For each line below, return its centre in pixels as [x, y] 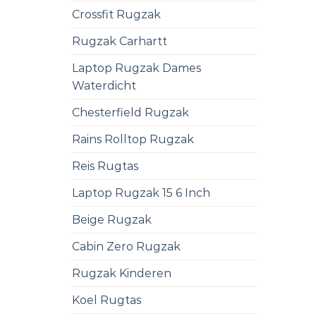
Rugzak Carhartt [120, 41]
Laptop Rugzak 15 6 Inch [141, 193]
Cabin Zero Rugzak [126, 246]
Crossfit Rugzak [116, 14]
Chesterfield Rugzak [130, 112]
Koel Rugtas [107, 300]
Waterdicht [104, 85]
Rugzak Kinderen [122, 273]
